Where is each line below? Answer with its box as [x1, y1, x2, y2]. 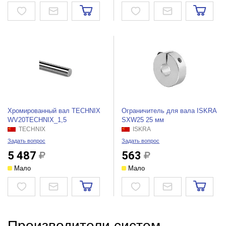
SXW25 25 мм [122, 116, 164, 124]
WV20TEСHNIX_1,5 [7, 116, 67, 124]
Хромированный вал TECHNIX [7, 107, 100, 115]
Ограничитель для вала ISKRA [122, 107, 217, 115]
